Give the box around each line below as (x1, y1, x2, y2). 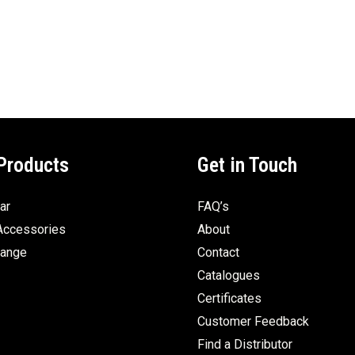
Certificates (197, 291, 261, 307)
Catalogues (197, 268, 260, 284)
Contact (197, 245, 239, 261)
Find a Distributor (197, 337, 292, 353)
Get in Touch (197, 153, 297, 177)
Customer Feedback (197, 314, 309, 330)
